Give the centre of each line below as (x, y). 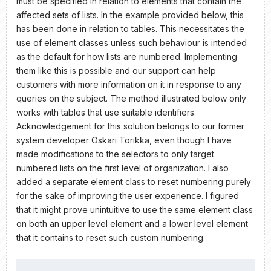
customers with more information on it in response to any (129, 84)
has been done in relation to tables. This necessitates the (130, 28)
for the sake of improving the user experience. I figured (128, 195)
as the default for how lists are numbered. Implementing (127, 56)
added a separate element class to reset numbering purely (134, 181)
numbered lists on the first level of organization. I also (122, 168)
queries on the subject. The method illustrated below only (131, 98)
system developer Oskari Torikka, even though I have (124, 140)
